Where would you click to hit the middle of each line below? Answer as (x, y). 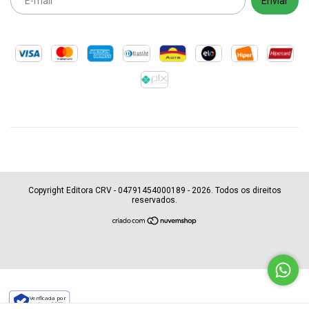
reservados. (154, 200)
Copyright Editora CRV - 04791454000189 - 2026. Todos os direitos (154, 191)
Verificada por (48, 298)
